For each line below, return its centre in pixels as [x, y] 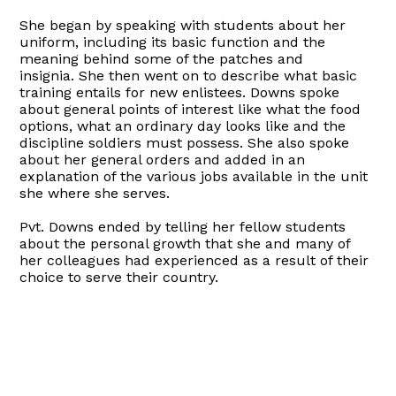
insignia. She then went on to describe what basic [189, 75]
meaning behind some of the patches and [162, 58]
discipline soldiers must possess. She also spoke [185, 142]
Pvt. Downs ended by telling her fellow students [183, 226]
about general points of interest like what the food [190, 109]
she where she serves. [95, 193]
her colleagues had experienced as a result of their [194, 260]
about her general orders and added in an [163, 159]
